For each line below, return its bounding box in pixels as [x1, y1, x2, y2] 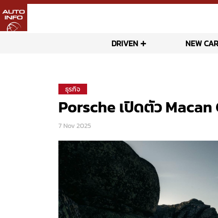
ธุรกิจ [65, 84, 81, 94]
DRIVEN [111, 37, 138, 49]
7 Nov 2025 [58, 121, 91, 131]
